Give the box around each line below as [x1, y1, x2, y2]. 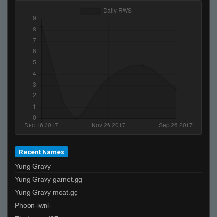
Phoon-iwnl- [15, 201, 51, 209]
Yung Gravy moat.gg [15, 188, 78, 196]
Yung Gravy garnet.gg [15, 175, 82, 183]
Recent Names [19, 147, 65, 155]
